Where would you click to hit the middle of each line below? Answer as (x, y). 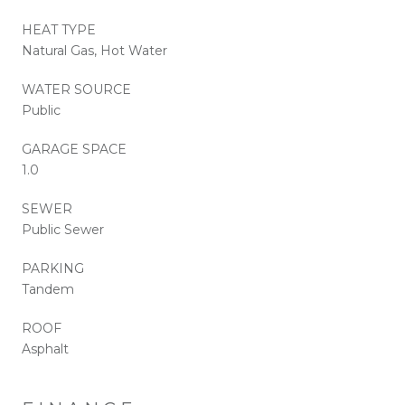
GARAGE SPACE (74, 149)
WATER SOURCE (76, 89)
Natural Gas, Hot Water (94, 50)
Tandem (48, 289)
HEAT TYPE (59, 29)
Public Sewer (63, 229)
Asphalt (45, 348)
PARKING (53, 268)
